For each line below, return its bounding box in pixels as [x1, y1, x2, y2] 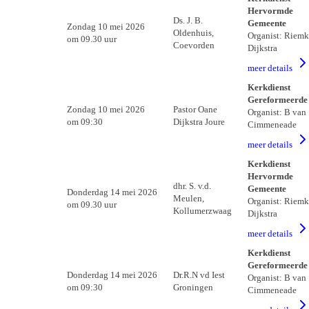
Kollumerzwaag [172, 206, 232, 216]
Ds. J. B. [172, 15, 203, 26]
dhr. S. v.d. [172, 181, 211, 191]
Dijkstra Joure [172, 117, 225, 127]
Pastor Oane [172, 104, 217, 114]
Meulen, [172, 193, 204, 203]
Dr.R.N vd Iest [172, 270, 225, 280]
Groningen [172, 282, 213, 292]
